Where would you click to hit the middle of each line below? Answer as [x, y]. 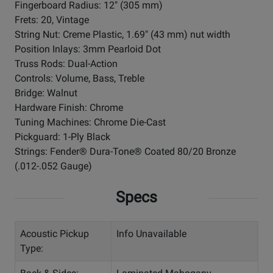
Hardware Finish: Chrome [69, 108]
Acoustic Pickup [55, 234]
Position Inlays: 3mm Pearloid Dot [88, 49]
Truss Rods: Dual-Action [66, 64]
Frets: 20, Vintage [52, 20]
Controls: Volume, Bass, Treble [80, 79]
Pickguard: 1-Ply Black [62, 137]
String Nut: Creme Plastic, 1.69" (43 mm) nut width [122, 35]
